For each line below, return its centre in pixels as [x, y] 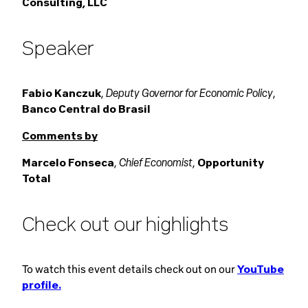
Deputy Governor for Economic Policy [189, 93]
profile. [42, 285]
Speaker [58, 47]
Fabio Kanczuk [62, 93]
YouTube [261, 269]
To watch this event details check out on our [130, 269]
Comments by [60, 135]
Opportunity [230, 162]
